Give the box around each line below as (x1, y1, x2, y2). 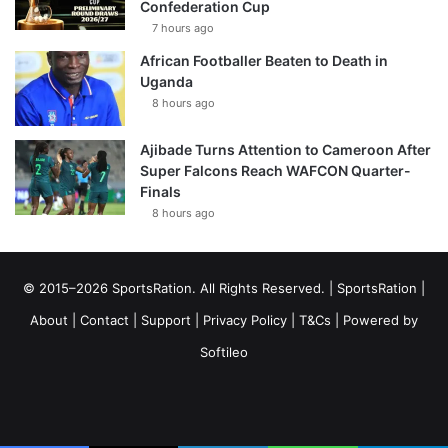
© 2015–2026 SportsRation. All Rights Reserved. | (23, 280, 337, 297)
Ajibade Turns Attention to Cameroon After (140, 141, 431, 159)
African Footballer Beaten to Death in (140, 52, 388, 70)
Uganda (140, 73, 193, 91)
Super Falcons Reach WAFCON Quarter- (140, 162, 411, 180)
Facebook (113, 391, 197, 413)
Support (141, 312, 191, 329)
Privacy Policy (203, 312, 287, 329)
